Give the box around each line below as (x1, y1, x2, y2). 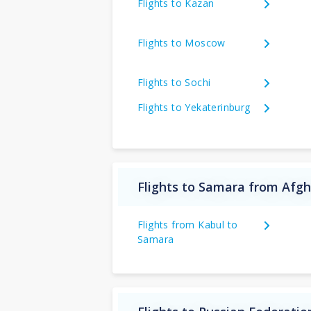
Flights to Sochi (137, 75, 211, 89)
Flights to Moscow (137, 35, 226, 49)
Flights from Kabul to (137, 217, 238, 231)
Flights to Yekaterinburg (137, 100, 251, 114)
